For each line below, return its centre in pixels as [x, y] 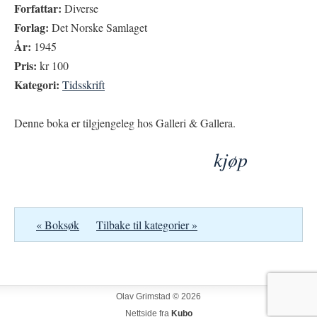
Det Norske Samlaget [98, 27]
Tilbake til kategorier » [147, 225]
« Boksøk [58, 225]
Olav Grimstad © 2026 [158, 296]
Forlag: [31, 27]
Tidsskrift [83, 85]
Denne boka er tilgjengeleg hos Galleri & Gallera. [125, 123]
